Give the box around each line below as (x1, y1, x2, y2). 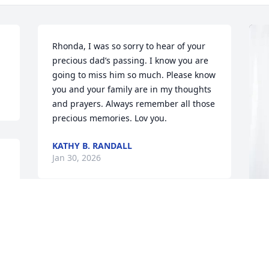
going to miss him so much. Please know (52, 69, 216, 81)
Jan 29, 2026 (86, 223, 135, 235)
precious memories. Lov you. (52, 112, 168, 124)
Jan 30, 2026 (52, 152, 101, 164)
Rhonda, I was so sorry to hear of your (52, 40, 206, 52)
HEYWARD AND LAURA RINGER (86, 211, 214, 223)
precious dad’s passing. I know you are (52, 55, 209, 67)
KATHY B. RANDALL (52, 140, 133, 152)
